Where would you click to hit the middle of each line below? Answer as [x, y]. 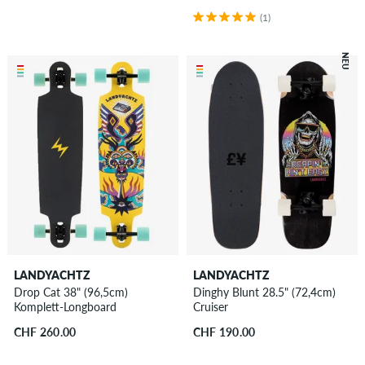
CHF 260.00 [45, 332]
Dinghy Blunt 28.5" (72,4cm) [264, 292]
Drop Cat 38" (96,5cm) [70, 292]
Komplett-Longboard [65, 307]
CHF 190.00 [224, 332]
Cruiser [210, 307]
